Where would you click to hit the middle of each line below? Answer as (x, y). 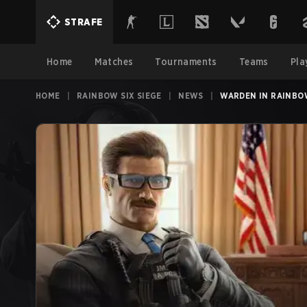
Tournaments (186, 62)
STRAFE (84, 22)
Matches (114, 62)
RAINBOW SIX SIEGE (119, 96)
